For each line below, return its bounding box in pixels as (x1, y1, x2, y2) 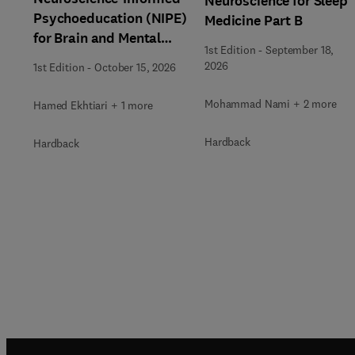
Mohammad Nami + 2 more (204, 96, 337, 111)
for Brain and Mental (33, 29, 162, 48)
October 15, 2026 (94, 60, 176, 74)
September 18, (265, 42, 334, 57)
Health (33, 48, 76, 67)
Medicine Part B (204, 10, 303, 30)
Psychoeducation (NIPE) (33, 9, 187, 28)
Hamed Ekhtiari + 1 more (33, 98, 153, 113)
